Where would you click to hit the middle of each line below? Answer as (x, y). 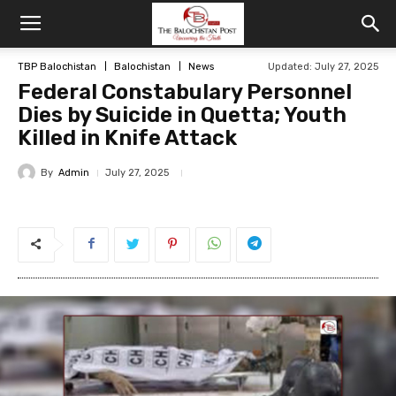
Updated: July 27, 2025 (323, 67)
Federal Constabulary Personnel (185, 92)
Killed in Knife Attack (127, 138)
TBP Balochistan (57, 66)
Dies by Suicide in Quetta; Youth (182, 115)
